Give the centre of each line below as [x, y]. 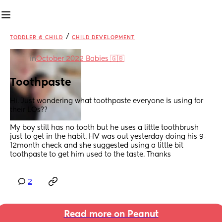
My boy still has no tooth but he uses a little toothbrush [104, 128]
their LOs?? [30, 110]
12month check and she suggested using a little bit [97, 146]
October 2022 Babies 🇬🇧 [80, 59]
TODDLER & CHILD [36, 38]
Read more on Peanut [111, 215]
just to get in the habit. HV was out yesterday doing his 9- [108, 137]
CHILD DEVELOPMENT [103, 38]
